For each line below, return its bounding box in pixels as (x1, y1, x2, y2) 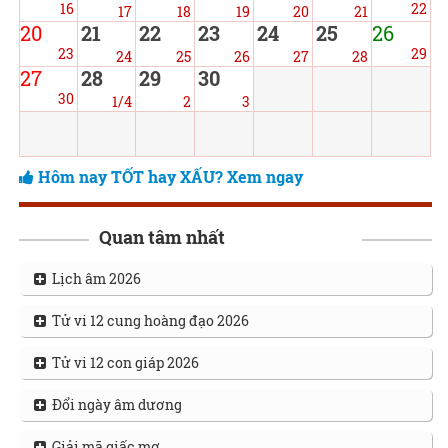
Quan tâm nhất (98, 225, 225, 249)
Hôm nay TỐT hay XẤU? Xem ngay (37, 166, 303, 187)
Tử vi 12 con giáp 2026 (45, 353, 199, 372)
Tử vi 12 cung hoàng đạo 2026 (45, 311, 249, 330)
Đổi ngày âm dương (45, 395, 182, 414)
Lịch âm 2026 (45, 269, 141, 288)
